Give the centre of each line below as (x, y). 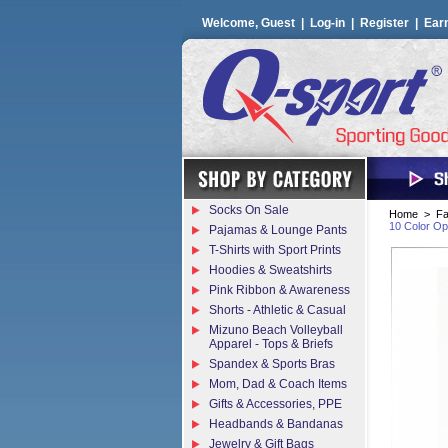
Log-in (327, 23)
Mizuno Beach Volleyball (276, 330)
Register (384, 23)
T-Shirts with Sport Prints (275, 250)
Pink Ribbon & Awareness (279, 290)
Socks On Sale (249, 210)
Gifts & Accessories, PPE (275, 404)
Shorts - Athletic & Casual (277, 310)
